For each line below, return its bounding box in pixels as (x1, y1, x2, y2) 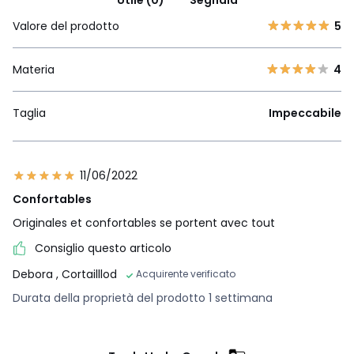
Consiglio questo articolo (35, 240, 171, 257)
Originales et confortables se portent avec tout (13, 215, 275, 232)
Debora (13, 265, 56, 282)
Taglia (13, 105, 46, 122)
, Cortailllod (56, 265, 117, 282)
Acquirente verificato (136, 266, 235, 281)
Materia (13, 62, 55, 78)
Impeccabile (269, 105, 341, 122)
